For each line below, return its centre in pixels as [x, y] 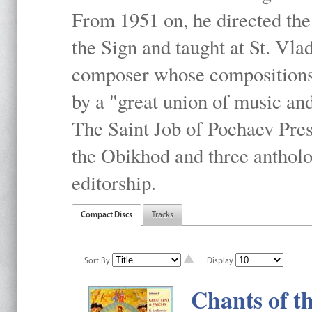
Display [220, 261]
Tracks [163, 215]
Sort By [97, 261]
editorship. [114, 182]
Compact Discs [107, 215]
